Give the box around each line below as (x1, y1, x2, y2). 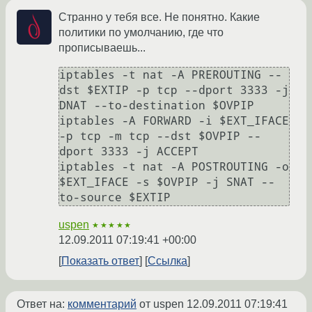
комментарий (68, 298, 136, 311)
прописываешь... (58, 42, 146, 54)
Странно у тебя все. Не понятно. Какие (58, 11, 260, 24)
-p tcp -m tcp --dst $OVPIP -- (59, 130, 261, 143)
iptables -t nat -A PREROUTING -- (59, 68, 282, 82)
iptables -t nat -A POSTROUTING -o (59, 160, 289, 174)
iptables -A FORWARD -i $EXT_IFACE (59, 114, 289, 128)
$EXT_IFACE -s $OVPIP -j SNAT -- (59, 175, 275, 189)
